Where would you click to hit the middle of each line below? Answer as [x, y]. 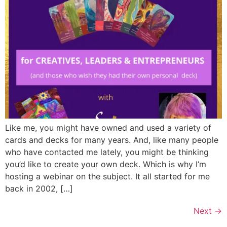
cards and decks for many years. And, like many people [112, 140]
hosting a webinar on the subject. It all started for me [107, 176]
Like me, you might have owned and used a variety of [108, 127]
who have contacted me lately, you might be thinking [107, 152]
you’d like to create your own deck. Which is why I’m [106, 164]
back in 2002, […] [39, 188]
